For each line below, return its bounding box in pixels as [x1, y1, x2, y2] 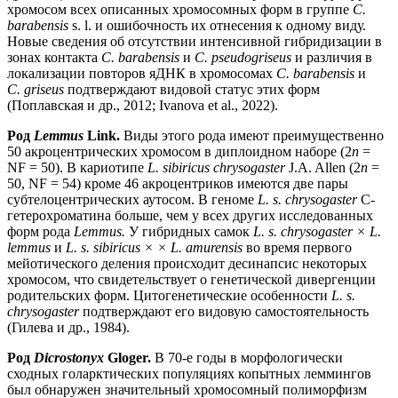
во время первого [243, 240, 352, 256]
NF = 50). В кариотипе [7, 160, 147, 176]
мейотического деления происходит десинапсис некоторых [7, 256, 367, 272]
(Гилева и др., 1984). [7, 320, 130, 336]
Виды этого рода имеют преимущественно [120, 128, 384, 144]
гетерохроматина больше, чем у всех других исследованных [7, 208, 373, 224]
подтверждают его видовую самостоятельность [79, 304, 369, 320]
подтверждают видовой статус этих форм [64, 82, 320, 98]
